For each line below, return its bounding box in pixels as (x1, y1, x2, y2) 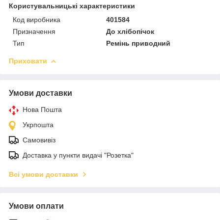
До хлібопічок (106, 27, 155, 35)
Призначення (13, 27, 55, 35)
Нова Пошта (23, 105, 62, 113)
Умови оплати (9, 201, 64, 210)
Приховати (9, 56, 47, 65)
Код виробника (13, 15, 60, 24)
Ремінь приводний (106, 39, 171, 47)
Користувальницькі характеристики (9, 1, 135, 10)
